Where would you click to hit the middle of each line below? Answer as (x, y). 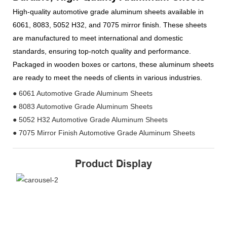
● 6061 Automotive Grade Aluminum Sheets (83, 93)
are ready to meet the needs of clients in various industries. (107, 78)
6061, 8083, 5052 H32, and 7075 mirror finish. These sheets (110, 25)
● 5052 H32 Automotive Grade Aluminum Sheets (90, 119)
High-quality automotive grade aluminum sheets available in (108, 12)
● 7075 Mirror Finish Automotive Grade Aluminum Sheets (104, 133)
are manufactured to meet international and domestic (98, 38)
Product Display (113, 164)
